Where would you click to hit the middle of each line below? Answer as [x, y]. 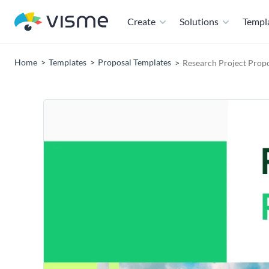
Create [141, 21]
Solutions [199, 21]
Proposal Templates [134, 62]
